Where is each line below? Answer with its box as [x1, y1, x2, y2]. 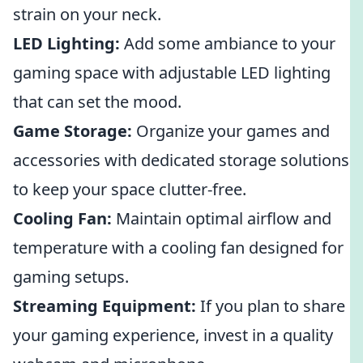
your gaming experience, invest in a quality [13, 324, 333, 346]
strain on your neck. [13, 3, 161, 25]
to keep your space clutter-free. [13, 178, 246, 200]
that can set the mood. [13, 91, 181, 113]
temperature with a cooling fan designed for [13, 237, 344, 258]
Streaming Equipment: [13, 295, 196, 317]
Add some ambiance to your [120, 32, 335, 54]
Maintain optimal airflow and [112, 207, 331, 229]
